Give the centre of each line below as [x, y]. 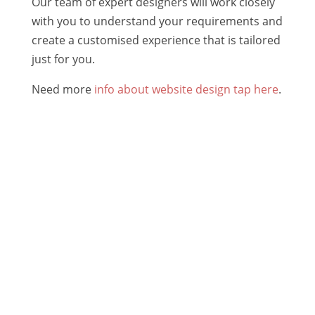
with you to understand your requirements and [157, 21]
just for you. [63, 59]
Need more [63, 89]
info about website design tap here [186, 89]
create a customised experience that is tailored [156, 40]
